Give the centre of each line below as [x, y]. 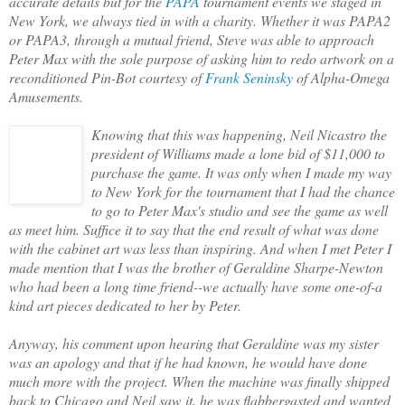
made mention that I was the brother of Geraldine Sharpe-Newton [196, 267]
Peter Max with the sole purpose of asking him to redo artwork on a [202, 58]
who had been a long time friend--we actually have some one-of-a [196, 286]
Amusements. [46, 96]
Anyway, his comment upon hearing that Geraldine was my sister [194, 343]
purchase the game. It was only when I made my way [241, 172]
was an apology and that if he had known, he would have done [188, 362]
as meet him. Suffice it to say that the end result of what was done [194, 229]
